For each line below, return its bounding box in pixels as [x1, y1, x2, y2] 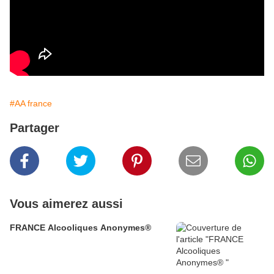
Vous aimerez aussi [10, 197, 123, 210]
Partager [10, 121, 59, 135]
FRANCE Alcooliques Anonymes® [10, 223, 151, 232]
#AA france [10, 98, 52, 108]
